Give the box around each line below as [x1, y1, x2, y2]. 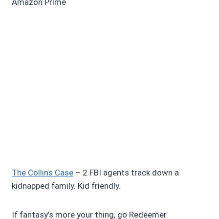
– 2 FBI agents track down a [73, 167, 179, 177]
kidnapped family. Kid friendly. [12, 180, 121, 191]
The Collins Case [12, 167, 73, 177]
